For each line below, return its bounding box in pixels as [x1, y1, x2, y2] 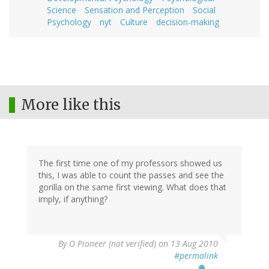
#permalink [174, 249, 218, 261]
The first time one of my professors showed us [38, 157, 222, 169]
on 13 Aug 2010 [156, 237, 218, 249]
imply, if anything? [38, 193, 107, 205]
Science [47, 4, 76, 16]
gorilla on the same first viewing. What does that [38, 181, 226, 193]
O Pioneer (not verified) [69, 237, 156, 249]
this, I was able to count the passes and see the [38, 169, 224, 181]
